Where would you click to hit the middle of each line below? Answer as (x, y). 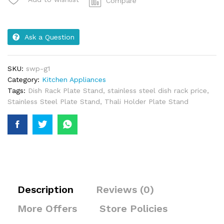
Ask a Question (49, 37)
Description (45, 189)
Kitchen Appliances (74, 79)
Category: (25, 79)
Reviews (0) (125, 189)
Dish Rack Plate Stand (65, 90)
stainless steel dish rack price (157, 90)
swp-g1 (38, 68)
